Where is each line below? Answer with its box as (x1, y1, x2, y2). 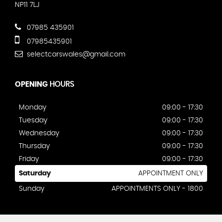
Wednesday (19, 130, 59, 137)
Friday (19, 156, 39, 163)
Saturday (19, 170, 51, 177)
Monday (19, 104, 47, 111)
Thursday (19, 143, 50, 150)
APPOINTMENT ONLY (138, 170, 203, 177)
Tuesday (19, 117, 48, 124)
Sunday (19, 185, 45, 193)
